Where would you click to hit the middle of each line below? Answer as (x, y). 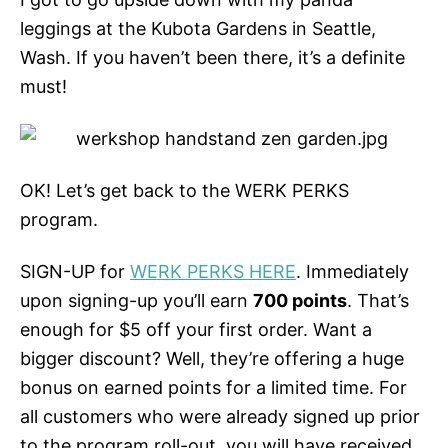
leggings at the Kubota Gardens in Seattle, (198, 29)
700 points (300, 301)
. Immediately (352, 272)
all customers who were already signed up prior (220, 417)
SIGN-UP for (75, 272)
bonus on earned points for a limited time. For (213, 388)
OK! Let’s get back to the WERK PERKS (184, 191)
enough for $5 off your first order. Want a (196, 330)
